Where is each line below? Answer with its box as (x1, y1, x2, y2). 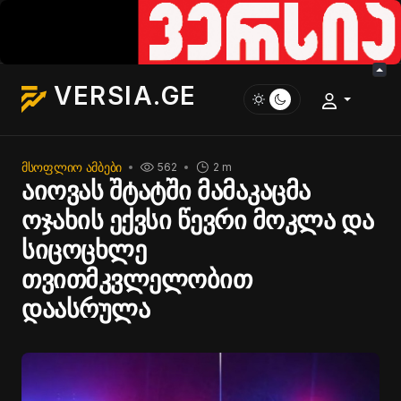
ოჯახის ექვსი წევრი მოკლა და (21, 205, 374, 235)
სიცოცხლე (21, 235, 147, 265)
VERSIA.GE (54, 81, 197, 111)
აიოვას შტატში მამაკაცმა (21, 175, 311, 206)
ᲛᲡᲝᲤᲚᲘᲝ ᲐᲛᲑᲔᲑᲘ (21, 159, 123, 175)
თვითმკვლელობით (21, 264, 252, 294)
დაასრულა (21, 294, 150, 324)
